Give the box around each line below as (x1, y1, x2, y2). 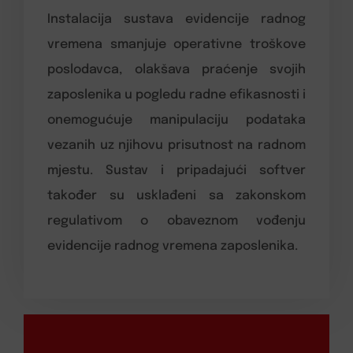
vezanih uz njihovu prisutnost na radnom (47, 139, 306, 153)
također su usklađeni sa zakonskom (47, 189, 306, 203)
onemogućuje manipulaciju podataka (47, 113, 306, 128)
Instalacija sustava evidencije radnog (47, 13, 306, 27)
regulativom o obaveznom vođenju (47, 214, 306, 229)
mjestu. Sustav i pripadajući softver (47, 164, 306, 178)
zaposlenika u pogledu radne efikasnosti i (47, 88, 306, 102)
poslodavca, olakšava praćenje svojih (47, 63, 306, 77)
